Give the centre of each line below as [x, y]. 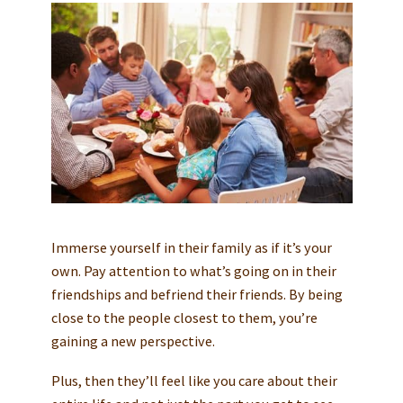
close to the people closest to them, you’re [184, 317]
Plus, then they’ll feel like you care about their [194, 380]
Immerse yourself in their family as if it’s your [191, 247]
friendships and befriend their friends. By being [197, 294]
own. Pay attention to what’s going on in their [193, 270]
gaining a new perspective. [133, 340]
